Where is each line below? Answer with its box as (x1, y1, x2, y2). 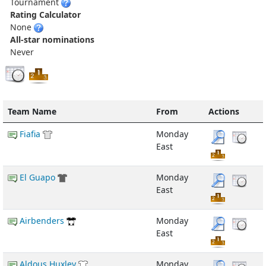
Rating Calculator (10, 8, 81, 20)
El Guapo (20, 171, 55, 183)
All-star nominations (10, 33, 94, 45)
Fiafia (20, 128, 40, 140)
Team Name (8, 105, 56, 117)
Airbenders (20, 214, 64, 226)
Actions (208, 105, 239, 117)
